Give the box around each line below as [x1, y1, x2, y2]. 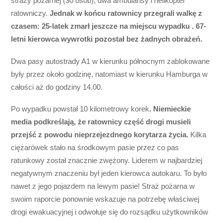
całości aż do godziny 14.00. [11, 82, 103, 91]
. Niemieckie [149, 104, 191, 113]
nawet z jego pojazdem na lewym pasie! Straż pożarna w [11, 181, 195, 190]
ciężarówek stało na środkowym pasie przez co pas [11, 143, 179, 152]
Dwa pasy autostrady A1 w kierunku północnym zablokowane [11, 56, 210, 65]
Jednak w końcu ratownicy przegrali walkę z [50, 9, 203, 18]
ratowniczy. [11, 9, 50, 18]
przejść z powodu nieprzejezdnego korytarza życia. [11, 130, 189, 139]
